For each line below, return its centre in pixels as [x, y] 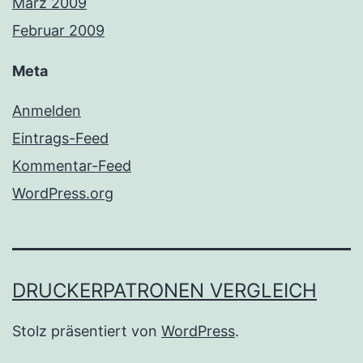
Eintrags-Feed [60, 139]
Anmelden [47, 111]
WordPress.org [63, 194]
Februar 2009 [58, 31]
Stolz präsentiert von [87, 331]
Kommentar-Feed [72, 166]
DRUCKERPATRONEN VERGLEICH [164, 291]
